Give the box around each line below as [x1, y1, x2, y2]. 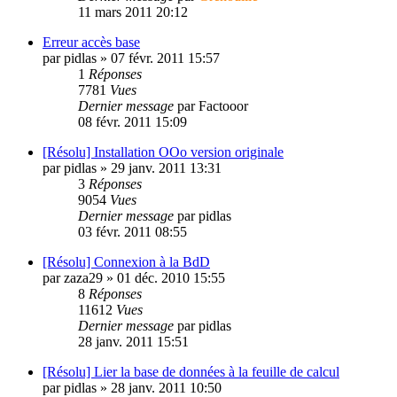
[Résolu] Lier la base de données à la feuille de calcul [43, 363, 339, 379]
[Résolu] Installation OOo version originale [43, 144, 284, 160]
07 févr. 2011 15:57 [111, 50, 220, 66]
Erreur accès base [43, 34, 140, 50]
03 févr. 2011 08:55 [78, 223, 187, 239]
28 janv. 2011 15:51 [78, 333, 189, 349]
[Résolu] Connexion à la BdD [43, 253, 210, 269]
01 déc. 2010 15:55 [117, 269, 225, 285]
